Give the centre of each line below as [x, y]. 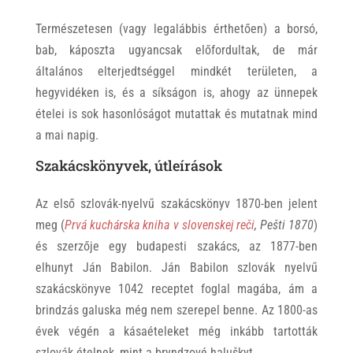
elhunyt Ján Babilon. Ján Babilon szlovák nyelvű [176, 268]
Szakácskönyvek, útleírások [128, 166]
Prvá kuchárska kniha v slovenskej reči [159, 225]
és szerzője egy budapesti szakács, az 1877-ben [176, 247]
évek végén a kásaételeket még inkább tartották [176, 332]
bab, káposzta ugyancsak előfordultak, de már [176, 50]
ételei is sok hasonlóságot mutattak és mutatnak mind [176, 114]
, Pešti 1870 [284, 225]
